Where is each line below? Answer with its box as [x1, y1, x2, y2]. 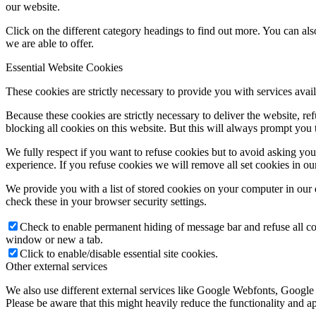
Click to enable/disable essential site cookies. [20, 248, 218, 260]
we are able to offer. [6, 37, 94, 50]
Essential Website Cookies [6, 61, 123, 74]
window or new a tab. [6, 233, 103, 246]
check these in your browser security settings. [6, 195, 207, 208]
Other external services [6, 260, 107, 273]
